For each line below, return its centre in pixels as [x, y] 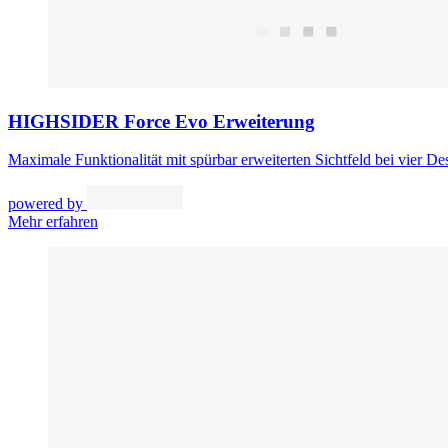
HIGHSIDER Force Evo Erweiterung [161, 121]
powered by [45, 204]
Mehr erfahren [53, 222]
